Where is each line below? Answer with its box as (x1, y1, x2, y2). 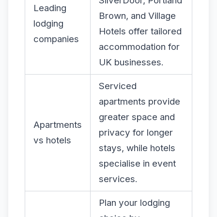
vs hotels (33, 134, 71, 146)
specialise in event (99, 157, 176, 169)
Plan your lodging (99, 197, 170, 208)
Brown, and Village (99, 10, 176, 21)
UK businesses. (99, 56, 164, 68)
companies (33, 33, 79, 45)
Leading (33, 2, 66, 14)
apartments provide (99, 95, 180, 107)
